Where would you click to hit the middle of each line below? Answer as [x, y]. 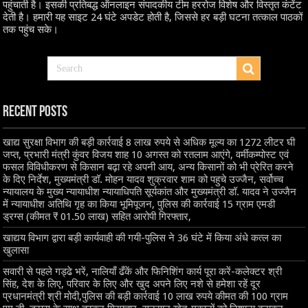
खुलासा [16, 250]
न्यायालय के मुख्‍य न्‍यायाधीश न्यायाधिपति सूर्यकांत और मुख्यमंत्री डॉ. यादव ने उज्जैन [150, 191]
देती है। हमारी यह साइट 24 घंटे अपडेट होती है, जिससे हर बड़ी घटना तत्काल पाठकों [153, 17]
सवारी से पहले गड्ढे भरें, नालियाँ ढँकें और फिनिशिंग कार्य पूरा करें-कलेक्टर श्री [143, 271]
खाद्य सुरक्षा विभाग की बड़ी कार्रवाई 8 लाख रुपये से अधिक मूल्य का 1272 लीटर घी [149, 142]
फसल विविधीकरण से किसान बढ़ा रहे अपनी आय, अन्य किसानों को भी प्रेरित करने [148, 167]
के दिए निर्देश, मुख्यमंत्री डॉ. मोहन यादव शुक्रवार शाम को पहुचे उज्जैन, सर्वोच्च [143, 179]
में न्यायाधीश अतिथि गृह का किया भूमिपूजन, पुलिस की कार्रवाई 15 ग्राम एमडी [139, 204]
